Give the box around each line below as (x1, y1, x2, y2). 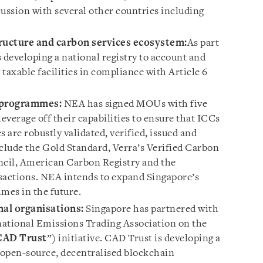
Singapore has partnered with (83, 204, 218, 214)
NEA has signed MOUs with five (63, 99, 207, 109)
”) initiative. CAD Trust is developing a (46, 234, 221, 244)
